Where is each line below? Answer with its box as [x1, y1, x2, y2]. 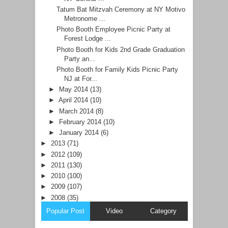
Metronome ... [64, 15, 106, 23]
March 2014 [59, 107, 96, 115]
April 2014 [58, 96, 90, 104]
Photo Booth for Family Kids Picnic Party [56, 65, 179, 73]
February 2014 [59, 118, 103, 126]
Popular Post [46, 207, 85, 215]
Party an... [64, 54, 96, 63]
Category [150, 207, 177, 215]
